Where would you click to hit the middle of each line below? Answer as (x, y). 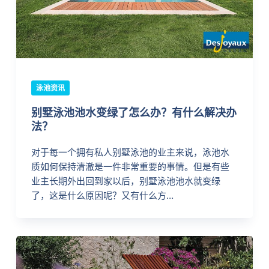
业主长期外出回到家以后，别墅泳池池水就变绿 (125, 181)
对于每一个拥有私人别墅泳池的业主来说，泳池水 (130, 153)
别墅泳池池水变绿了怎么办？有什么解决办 (134, 113)
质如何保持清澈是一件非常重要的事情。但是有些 (130, 167)
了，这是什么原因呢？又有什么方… (102, 196)
